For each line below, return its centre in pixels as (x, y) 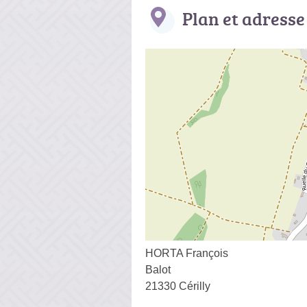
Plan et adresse (244, 18)
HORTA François (187, 253)
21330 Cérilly (178, 286)
